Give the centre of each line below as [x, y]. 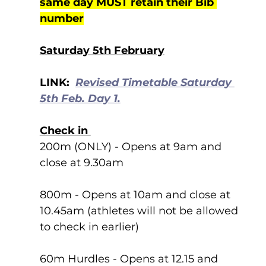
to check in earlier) [89, 227]
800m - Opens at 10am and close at [136, 195]
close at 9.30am [81, 163]
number [61, 18]
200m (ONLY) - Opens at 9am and [132, 147]
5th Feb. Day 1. [80, 99]
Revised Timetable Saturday [155, 83]
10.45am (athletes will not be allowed [140, 211]
